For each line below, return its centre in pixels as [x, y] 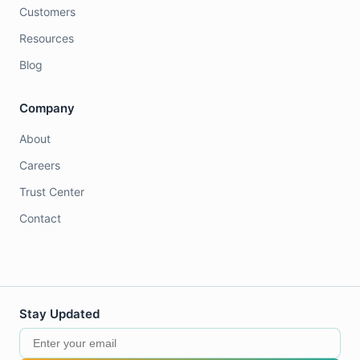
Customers [47, 12]
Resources [47, 39]
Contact [40, 219]
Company [47, 108]
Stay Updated [59, 314]
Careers [40, 166]
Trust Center [52, 192]
